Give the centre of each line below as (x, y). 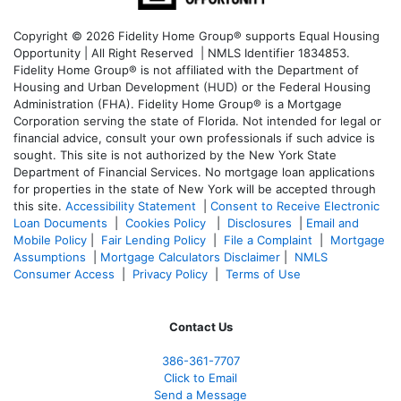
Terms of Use (265, 273)
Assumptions (50, 256)
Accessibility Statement (131, 205)
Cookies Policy (167, 222)
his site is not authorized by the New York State (202, 154)
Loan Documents (60, 222)
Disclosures (260, 222)
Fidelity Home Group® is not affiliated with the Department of (186, 69)
